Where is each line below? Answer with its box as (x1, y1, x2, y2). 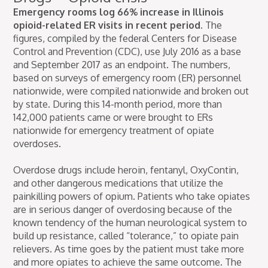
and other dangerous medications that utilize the (13, 177, 224, 190)
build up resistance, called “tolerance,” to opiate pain (13, 230, 239, 242)
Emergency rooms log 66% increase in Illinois (13, 6, 224, 19)
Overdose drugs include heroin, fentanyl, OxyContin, (13, 164, 239, 176)
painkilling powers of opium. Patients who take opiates (13, 190, 251, 203)
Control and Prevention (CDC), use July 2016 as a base (13, 45, 242, 58)
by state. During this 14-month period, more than (13, 98, 223, 111)
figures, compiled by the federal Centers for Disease (13, 32, 237, 45)
